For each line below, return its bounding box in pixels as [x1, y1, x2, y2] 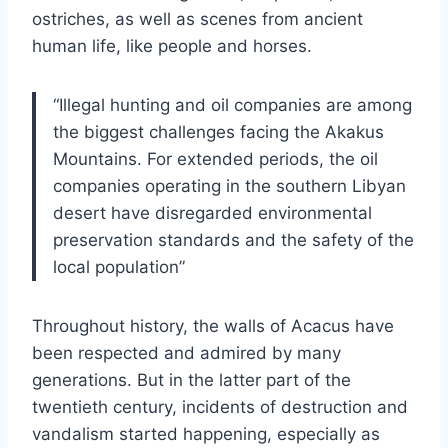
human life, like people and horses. [32, 36, 312, 57]
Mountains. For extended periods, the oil [53, 149, 378, 170]
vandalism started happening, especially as [32, 424, 380, 445]
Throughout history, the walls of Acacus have [32, 316, 394, 337]
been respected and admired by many [32, 343, 341, 364]
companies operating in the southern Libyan [53, 176, 406, 197]
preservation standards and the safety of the [53, 230, 414, 251]
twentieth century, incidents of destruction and [32, 397, 408, 418]
